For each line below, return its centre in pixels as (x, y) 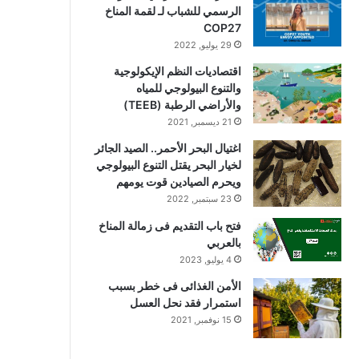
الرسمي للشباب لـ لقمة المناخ (173, 11)
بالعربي (224, 242)
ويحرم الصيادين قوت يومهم (179, 182)
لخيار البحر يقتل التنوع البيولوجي (169, 165)
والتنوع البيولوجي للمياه (189, 88)
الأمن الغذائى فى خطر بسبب (175, 285)
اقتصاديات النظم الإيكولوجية (177, 71)
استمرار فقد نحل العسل (186, 302)
